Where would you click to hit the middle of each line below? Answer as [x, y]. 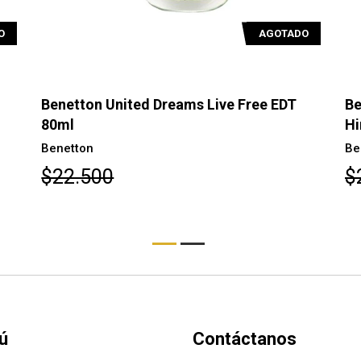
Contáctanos [245, 339]
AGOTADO [283, 34]
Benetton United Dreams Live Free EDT [169, 105]
